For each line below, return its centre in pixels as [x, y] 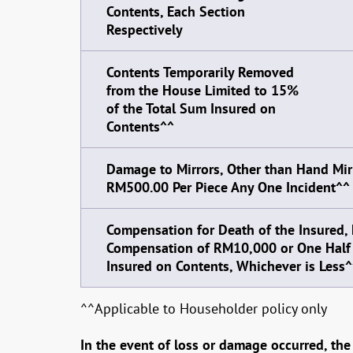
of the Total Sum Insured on [191, 108]
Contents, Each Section [176, 11]
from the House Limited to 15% [203, 90]
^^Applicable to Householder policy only [204, 308]
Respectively [145, 30]
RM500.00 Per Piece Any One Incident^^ [228, 187]
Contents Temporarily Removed [200, 72]
